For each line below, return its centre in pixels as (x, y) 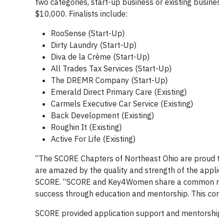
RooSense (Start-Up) (88, 33)
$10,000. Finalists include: (81, 14)
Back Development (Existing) (102, 115)
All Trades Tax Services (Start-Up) (111, 68)
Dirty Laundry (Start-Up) (94, 45)
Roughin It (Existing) (86, 127)
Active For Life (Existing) (93, 139)
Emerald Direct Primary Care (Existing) (119, 92)
